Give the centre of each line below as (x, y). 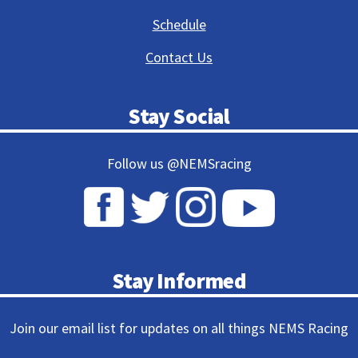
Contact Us (179, 57)
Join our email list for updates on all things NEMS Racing (179, 328)
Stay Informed (179, 280)
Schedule (179, 24)
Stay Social (179, 115)
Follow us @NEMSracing (179, 163)
